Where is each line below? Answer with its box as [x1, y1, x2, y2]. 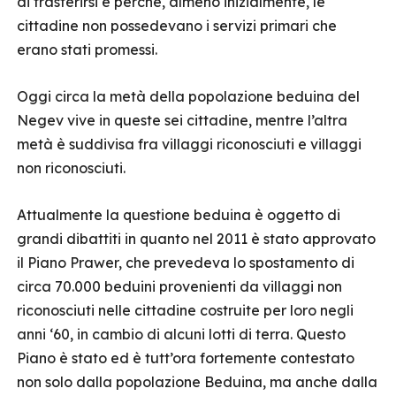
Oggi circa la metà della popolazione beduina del [17, 88, 360, 105]
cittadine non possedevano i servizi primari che [17, 17, 337, 34]
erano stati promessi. [17, 41, 157, 58]
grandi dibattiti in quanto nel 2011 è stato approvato [17, 230, 376, 247]
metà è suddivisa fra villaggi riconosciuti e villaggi [17, 135, 362, 153]
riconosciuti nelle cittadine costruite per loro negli [17, 301, 354, 319]
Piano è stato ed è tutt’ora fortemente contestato [17, 349, 358, 367]
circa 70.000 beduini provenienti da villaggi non [17, 278, 342, 295]
